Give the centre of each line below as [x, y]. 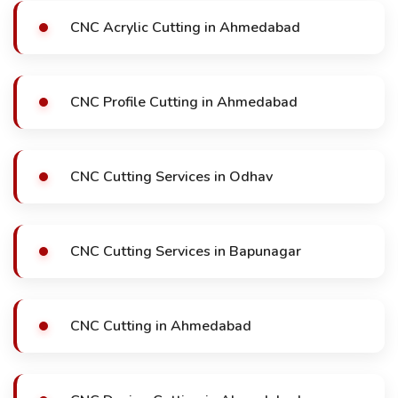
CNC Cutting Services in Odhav [171, 177]
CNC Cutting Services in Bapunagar [186, 251]
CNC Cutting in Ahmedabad [161, 326]
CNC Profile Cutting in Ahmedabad [184, 102]
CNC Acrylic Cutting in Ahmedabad [185, 28]
